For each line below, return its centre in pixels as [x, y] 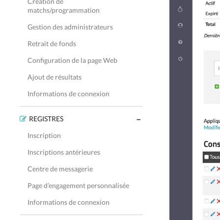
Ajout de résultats [55, 77]
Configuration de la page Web [72, 60]
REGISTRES [46, 119]
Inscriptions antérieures [64, 152]
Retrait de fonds [52, 43]
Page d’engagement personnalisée [78, 185]
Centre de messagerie [60, 169]
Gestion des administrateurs [70, 27]
